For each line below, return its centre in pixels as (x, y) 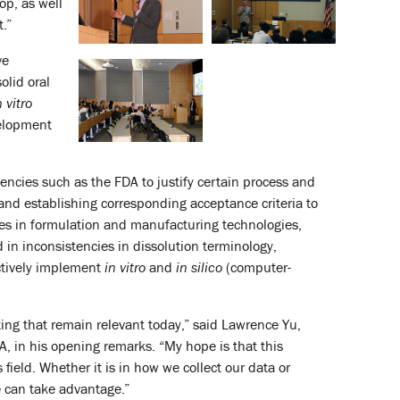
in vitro (125, 268)
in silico (199, 268)
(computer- (257, 268)
